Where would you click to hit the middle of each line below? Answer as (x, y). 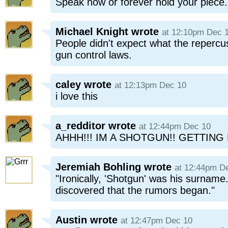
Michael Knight (92, 32)
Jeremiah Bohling (98, 167)
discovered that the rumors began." (135, 190)
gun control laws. (94, 55)
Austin (71, 220)
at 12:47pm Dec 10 (156, 221)
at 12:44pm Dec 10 (175, 126)
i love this (77, 96)
